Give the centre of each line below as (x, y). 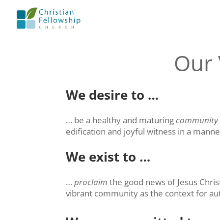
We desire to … (112, 95)
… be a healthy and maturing (120, 120)
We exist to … (108, 156)
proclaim (91, 182)
